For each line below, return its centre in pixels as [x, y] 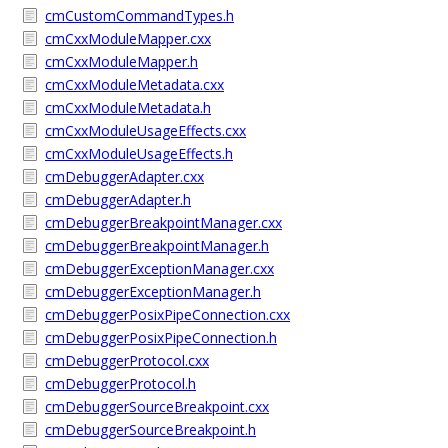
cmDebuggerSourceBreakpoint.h [150, 429]
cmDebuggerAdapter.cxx [124, 176]
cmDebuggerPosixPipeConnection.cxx [167, 314]
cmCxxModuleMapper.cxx [128, 38]
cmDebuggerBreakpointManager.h [157, 245]
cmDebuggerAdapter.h [118, 199]
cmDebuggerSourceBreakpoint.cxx [157, 406]
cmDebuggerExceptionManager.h [153, 291]
